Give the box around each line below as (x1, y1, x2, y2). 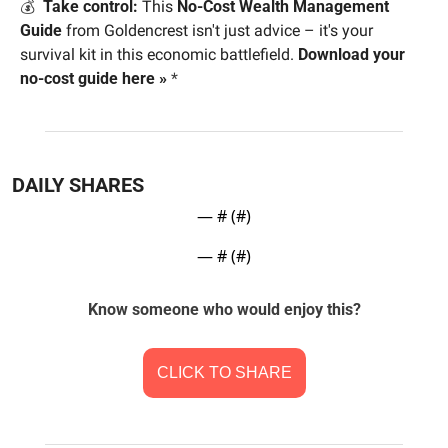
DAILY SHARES (12, 173, 144, 198)
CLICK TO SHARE (156, 364, 292, 382)
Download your (298, 45, 405, 65)
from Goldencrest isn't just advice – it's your (62, 21, 373, 41)
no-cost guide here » (20, 69, 167, 89)
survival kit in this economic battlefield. (20, 45, 298, 65)
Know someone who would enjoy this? (87, 300, 361, 320)
